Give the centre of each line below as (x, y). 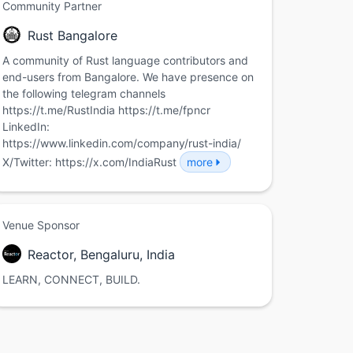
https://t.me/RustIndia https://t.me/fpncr (106, 110)
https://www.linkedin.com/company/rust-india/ (122, 143)
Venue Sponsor (41, 225)
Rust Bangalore (72, 36)
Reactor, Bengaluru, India (101, 255)
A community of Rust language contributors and (125, 61)
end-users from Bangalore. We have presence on (128, 77)
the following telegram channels (84, 94)
